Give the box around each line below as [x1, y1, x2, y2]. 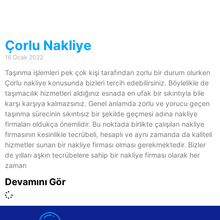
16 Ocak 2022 [5, 54, 43, 61]
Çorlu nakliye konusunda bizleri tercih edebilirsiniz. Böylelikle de [5, 79, 209, 87]
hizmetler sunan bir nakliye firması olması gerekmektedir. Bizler [5, 140, 206, 149]
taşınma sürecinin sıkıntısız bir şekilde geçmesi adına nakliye [5, 110, 197, 118]
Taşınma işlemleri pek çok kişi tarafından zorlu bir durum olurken [5, 68, 210, 77]
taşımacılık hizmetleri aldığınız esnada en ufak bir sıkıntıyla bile [5, 89, 204, 98]
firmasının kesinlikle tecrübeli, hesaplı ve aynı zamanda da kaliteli [5, 130, 212, 139]
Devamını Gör [5, 176, 66, 188]
